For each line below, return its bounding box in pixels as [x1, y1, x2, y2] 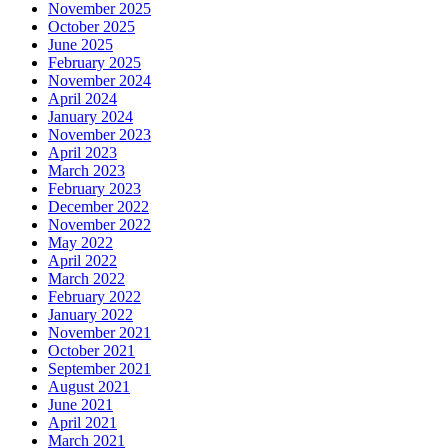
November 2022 [48, 215, 151, 233]
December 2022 [48, 197, 149, 215]
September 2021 [48, 359, 151, 377]
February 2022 [48, 287, 141, 305]
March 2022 [48, 269, 125, 287]
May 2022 [48, 233, 113, 251]
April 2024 [48, 89, 117, 107]
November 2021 [48, 323, 151, 341]
